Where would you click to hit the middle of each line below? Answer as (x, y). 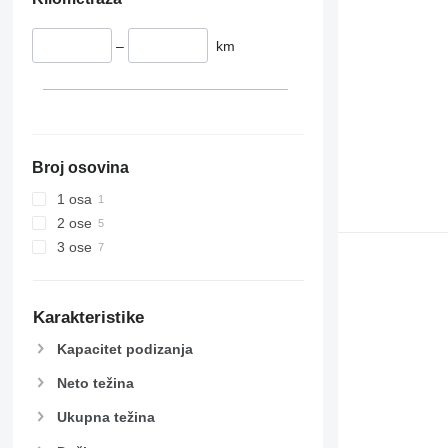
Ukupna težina (105, 417)
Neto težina (95, 383)
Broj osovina (80, 168)
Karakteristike (88, 318)
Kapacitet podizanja (124, 349)
